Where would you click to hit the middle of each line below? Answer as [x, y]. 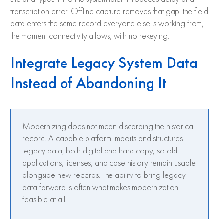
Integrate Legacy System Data [104, 63]
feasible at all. [44, 200]
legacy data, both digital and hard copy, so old [100, 151]
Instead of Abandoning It [88, 83]
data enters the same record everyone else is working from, [107, 24]
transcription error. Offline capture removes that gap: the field [109, 11]
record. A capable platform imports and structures [103, 139]
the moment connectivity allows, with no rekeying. [90, 36]
